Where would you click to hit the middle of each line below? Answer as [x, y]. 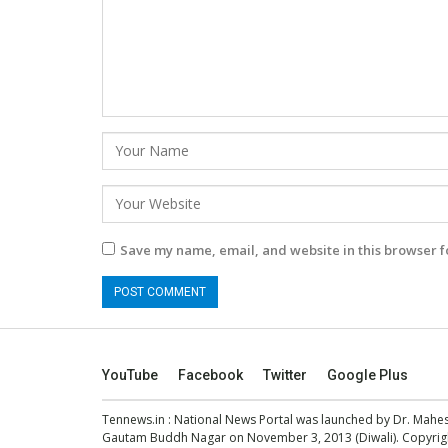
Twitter [285, 375]
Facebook [210, 375]
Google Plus [367, 375]
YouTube [130, 375]
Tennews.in [133, 420]
